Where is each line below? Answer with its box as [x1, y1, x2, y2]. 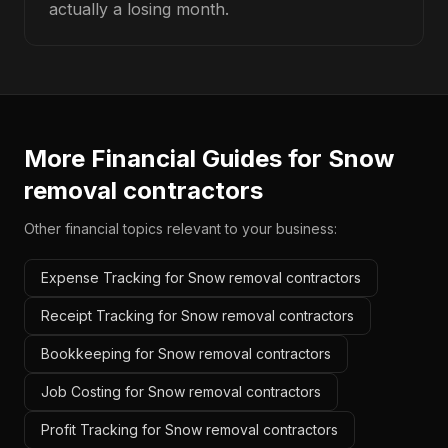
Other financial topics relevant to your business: [24, 220, 337, 237]
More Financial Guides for [24, 144, 328, 173]
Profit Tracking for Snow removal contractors [41, 421, 338, 438]
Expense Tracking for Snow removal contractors [41, 269, 361, 286]
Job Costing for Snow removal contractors [41, 383, 321, 400]
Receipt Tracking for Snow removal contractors [41, 307, 354, 324]
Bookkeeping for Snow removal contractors [41, 345, 331, 362]
